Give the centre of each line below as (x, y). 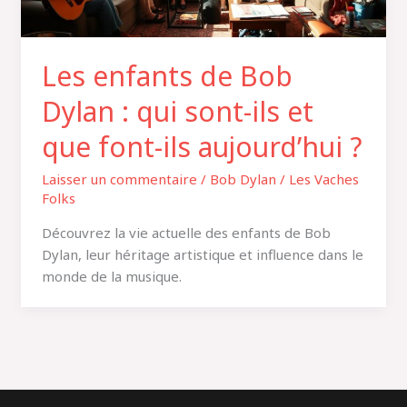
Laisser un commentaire (119, 179)
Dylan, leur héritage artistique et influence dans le (202, 254)
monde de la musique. (111, 276)
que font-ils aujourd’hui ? (202, 146)
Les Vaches (323, 179)
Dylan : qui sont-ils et (177, 111)
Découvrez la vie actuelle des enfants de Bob (186, 232)
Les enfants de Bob (167, 75)
